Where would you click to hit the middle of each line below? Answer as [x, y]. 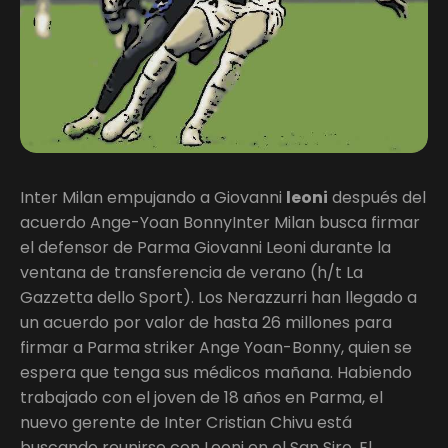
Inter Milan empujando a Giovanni [153, 197]
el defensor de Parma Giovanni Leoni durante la [205, 247]
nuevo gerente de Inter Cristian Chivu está [186, 422]
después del [377, 197]
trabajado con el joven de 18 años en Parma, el [201, 397]
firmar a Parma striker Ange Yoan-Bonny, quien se [216, 347]
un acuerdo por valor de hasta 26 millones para [206, 322]
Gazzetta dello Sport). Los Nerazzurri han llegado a [218, 297]
